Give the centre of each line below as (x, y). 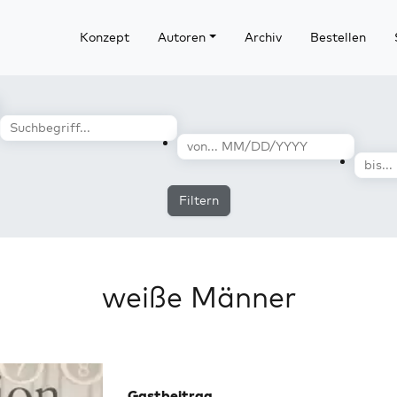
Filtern (198, 200)
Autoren (181, 37)
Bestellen (338, 37)
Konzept (104, 37)
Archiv (263, 37)
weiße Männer (198, 297)
